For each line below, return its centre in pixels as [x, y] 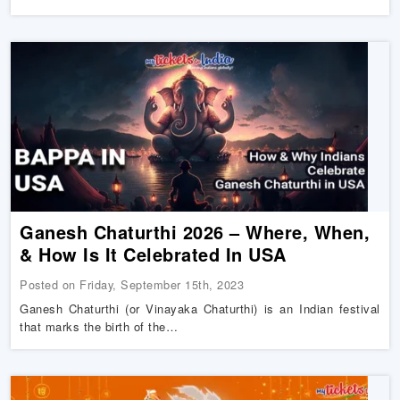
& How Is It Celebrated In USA [153, 254]
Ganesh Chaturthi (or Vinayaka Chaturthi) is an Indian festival [200, 308]
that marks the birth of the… [99, 326]
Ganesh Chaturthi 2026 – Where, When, [195, 232]
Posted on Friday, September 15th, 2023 [132, 284]
